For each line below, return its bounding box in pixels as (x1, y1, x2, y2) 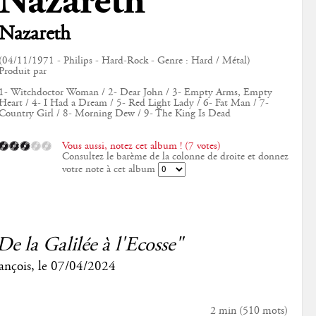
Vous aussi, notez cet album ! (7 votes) (61, 138, 221, 153)
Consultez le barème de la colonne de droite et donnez (61, 149, 288, 164)
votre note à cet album (61, 162, 158, 176)
